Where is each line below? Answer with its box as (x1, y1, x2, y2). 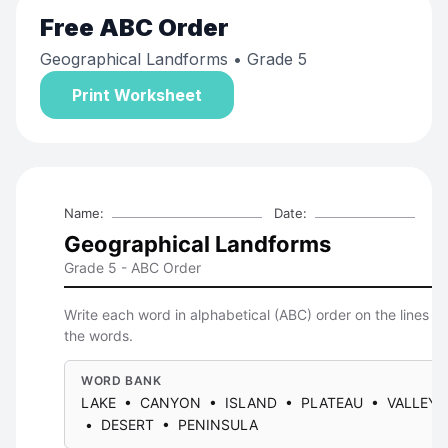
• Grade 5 (228, 49, 307, 69)
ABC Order (99, 13, 229, 42)
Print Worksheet (72, 85, 202, 105)
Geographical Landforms (40, 49, 228, 69)
